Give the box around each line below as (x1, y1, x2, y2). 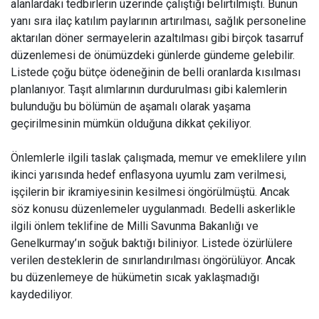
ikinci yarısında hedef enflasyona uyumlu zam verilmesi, (11, 168, 286, 182)
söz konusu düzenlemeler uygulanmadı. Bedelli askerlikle (11, 202, 296, 216)
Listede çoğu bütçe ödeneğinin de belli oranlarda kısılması (11, 66, 300, 79)
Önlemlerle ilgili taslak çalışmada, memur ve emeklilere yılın (11, 151, 306, 164)
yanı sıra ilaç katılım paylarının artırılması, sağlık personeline (11, 14, 306, 28)
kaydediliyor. (11, 288, 73, 301)
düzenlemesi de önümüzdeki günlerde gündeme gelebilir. (11, 48, 295, 62)
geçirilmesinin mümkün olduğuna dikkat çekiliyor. (11, 117, 251, 130)
